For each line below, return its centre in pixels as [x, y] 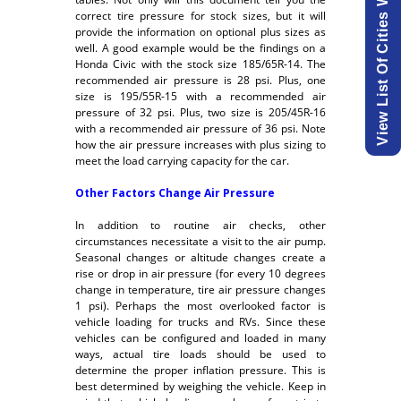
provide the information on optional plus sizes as [200, 31]
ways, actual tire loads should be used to [200, 354]
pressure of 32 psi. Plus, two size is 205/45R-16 [200, 112]
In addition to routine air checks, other [200, 226]
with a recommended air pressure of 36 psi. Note [200, 128]
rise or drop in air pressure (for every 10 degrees [200, 274]
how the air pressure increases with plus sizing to [200, 144]
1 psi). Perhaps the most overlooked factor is [200, 306]
